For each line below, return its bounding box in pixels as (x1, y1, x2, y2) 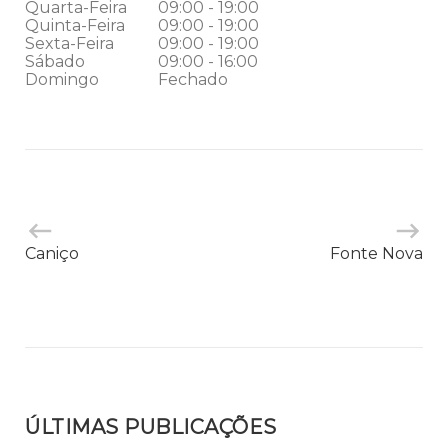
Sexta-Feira (25, 34, 114, 53)
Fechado (158, 70, 228, 89)
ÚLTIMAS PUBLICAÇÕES (25, 415, 277, 439)
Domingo (25, 70, 99, 89)
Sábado (25, 52, 85, 71)
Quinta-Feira (25, 16, 125, 35)
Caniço (25, 244, 79, 263)
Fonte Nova (330, 244, 423, 263)
